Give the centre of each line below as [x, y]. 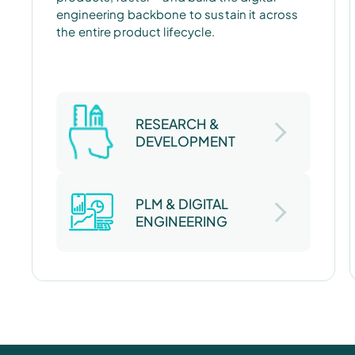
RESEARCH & [178, 123]
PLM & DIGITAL [182, 203]
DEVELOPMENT [186, 141]
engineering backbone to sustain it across [177, 13]
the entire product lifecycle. [136, 31]
